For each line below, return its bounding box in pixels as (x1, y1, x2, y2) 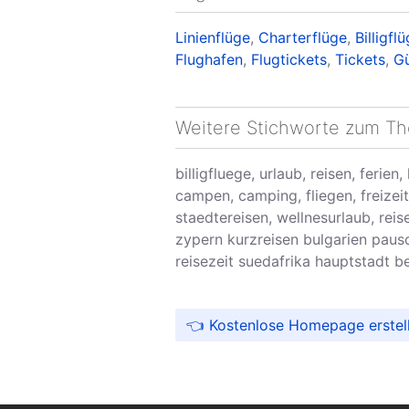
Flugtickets (251, 50, 327, 69)
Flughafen (175, 50, 243, 69)
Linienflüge (175, 28, 250, 47)
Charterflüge (258, 28, 347, 47)
